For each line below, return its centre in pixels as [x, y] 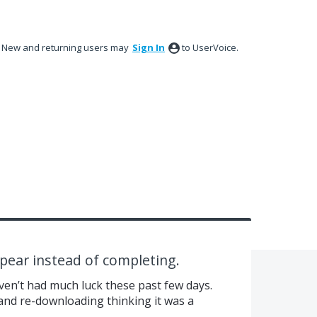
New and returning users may [66, 47]
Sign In [149, 47]
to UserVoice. [210, 47]
